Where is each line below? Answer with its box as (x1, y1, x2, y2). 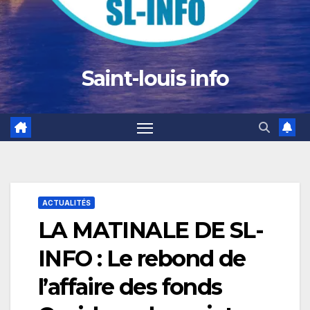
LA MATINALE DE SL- (38, 217, 264, 244)
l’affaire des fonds (38, 273, 222, 301)
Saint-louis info (81, 66, 229, 91)
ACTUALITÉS (42, 199, 91, 208)
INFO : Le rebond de (38, 245, 246, 273)
